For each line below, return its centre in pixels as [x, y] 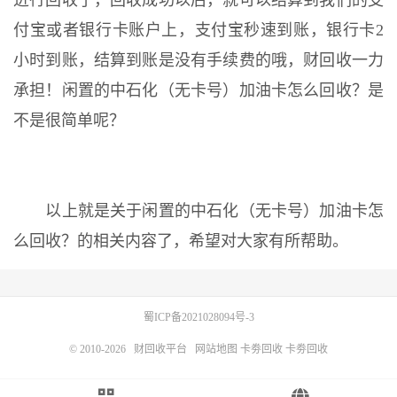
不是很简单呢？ [69, 121]
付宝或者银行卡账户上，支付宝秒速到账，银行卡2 [198, 31]
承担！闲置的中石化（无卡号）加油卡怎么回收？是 [198, 91]
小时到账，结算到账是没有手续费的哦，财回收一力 [198, 61]
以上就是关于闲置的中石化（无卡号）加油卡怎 [198, 211]
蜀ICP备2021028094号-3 [198, 318]
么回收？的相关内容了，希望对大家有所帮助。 [181, 241]
